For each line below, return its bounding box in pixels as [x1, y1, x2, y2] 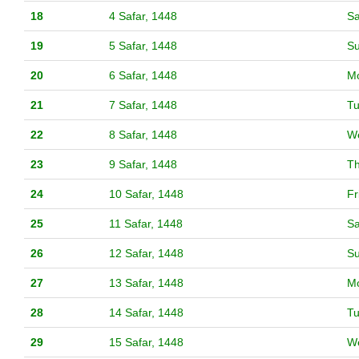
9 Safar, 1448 [109, 158, 177, 171]
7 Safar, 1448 [109, 99, 177, 112]
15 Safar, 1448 [109, 336, 184, 349]
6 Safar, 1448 [109, 69, 177, 83]
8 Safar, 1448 [109, 128, 177, 142]
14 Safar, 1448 [109, 306, 184, 320]
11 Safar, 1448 [109, 217, 183, 231]
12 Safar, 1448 [109, 247, 184, 260]
